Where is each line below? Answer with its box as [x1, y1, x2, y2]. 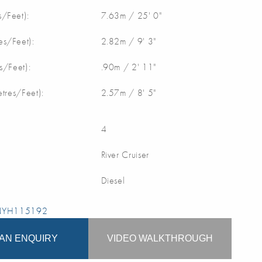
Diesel [101, 174, 125, 187]
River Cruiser [101, 148, 149, 161]
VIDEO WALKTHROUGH [107, 233, 213, 243]
